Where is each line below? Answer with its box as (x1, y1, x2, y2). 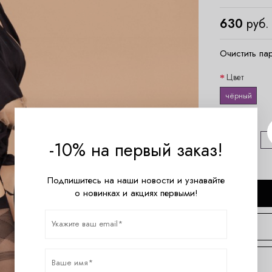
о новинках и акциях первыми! (74, 186, 198, 200)
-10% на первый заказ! (49, 137, 223, 163)
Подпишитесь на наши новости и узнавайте (47, 173, 225, 187)
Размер (226, 115, 254, 127)
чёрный (225, 90, 252, 101)
